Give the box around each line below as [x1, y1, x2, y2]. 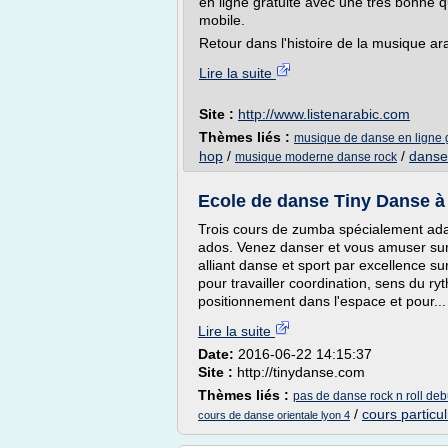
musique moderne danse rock [235, 150, 397, 164]
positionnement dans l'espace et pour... [198, 293, 446, 309]
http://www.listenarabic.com [238, 106, 410, 122]
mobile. [199, 12, 245, 28]
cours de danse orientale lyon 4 [198, 409, 350, 421]
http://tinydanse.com [237, 364, 365, 380]
